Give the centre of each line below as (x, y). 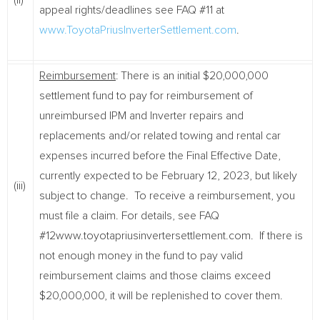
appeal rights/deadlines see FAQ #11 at (132, 10)
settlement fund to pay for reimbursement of (146, 96)
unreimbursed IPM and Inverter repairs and (141, 116)
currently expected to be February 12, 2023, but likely (168, 176)
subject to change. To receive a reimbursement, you (167, 196)
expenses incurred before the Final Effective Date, (160, 156)
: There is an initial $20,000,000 (192, 76)
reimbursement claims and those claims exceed (155, 276)
